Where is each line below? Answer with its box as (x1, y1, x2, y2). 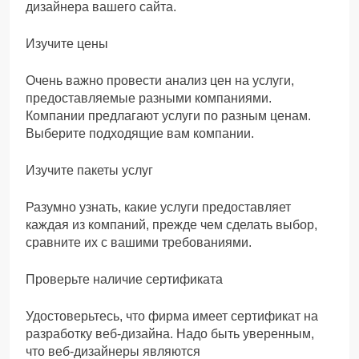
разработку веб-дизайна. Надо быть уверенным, (26, 326, 314, 341)
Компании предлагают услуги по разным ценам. (26, 108, 311, 123)
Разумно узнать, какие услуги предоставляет (26, 200, 291, 214)
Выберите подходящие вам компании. (26, 126, 254, 140)
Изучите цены (26, 36, 108, 50)
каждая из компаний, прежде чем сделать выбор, (26, 217, 317, 232)
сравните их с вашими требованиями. (26, 235, 252, 249)
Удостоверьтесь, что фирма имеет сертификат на (26, 309, 318, 323)
